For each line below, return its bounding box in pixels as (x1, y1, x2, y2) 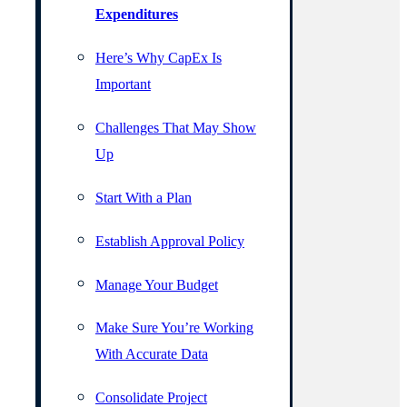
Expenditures (94, 5, 178, 22)
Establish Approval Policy (94, 233, 244, 249)
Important (94, 75, 151, 92)
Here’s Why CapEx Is (94, 49, 222, 65)
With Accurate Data (94, 346, 208, 362)
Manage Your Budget (94, 276, 218, 293)
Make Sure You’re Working (94, 320, 253, 336)
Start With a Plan (94, 189, 192, 205)
